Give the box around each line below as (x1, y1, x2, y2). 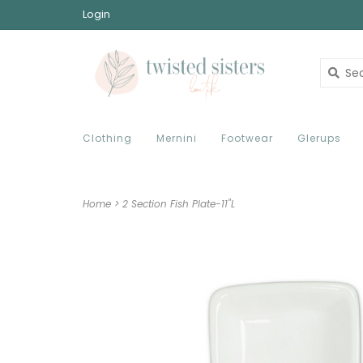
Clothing (83, 131, 132, 145)
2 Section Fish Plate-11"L (122, 197, 235, 211)
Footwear (221, 131, 273, 145)
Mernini (156, 131, 197, 145)
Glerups (297, 131, 341, 145)
